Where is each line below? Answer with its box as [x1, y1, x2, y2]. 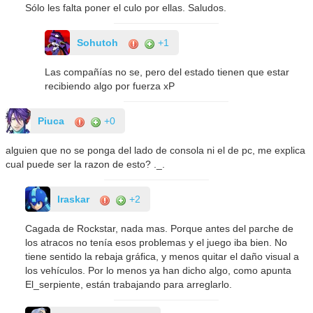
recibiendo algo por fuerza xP [45, 80, 175, 92]
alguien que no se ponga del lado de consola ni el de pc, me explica [6, 145, 306, 156]
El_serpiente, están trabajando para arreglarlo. [25, 279, 233, 291]
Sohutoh [77, 37, 119, 49]
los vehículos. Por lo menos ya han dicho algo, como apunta [25, 265, 292, 277]
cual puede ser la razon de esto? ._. [6, 159, 166, 170]
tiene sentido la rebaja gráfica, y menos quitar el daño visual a [25, 251, 300, 263]
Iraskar [57, 194, 90, 205]
